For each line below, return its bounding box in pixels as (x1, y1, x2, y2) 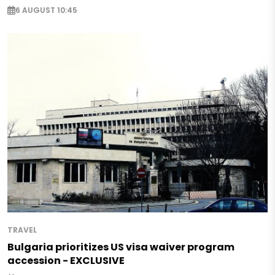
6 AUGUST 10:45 (15, 4, 77, 15)
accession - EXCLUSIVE (7, 253, 125, 268)
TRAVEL (7, 224, 37, 235)
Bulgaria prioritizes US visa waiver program (7, 239, 234, 254)
